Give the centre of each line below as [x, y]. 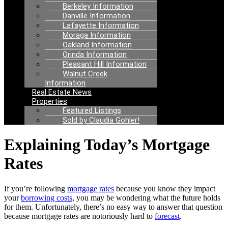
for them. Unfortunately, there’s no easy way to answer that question [113, 207]
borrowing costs [47, 197]
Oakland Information [97, 45]
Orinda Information [95, 54]
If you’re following [36, 188]
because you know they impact [165, 188]
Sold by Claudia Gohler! [101, 120]
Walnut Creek [85, 74]
